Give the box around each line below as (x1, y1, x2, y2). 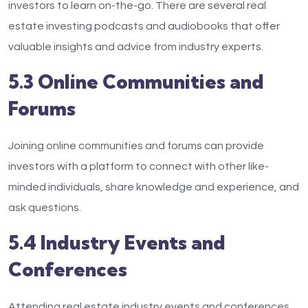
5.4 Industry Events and (8, 230, 225, 254)
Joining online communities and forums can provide (8, 140, 264, 151)
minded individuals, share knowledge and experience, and (8, 181, 299, 192)
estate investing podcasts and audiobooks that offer (8, 21, 280, 32)
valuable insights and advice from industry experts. (8, 41, 263, 52)
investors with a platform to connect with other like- (8, 161, 269, 172)
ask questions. (8, 202, 81, 213)
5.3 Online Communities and (8, 69, 264, 93)
